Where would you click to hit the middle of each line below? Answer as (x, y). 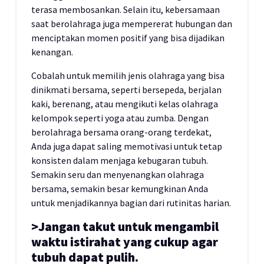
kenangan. (52, 52)
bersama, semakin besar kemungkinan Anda (120, 189)
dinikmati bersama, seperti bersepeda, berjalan (126, 90)
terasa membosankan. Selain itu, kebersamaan (126, 9)
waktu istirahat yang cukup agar (125, 242)
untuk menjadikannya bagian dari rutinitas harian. (131, 203)
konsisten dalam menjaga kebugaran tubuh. (120, 160)
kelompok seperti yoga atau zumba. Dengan (120, 118)
